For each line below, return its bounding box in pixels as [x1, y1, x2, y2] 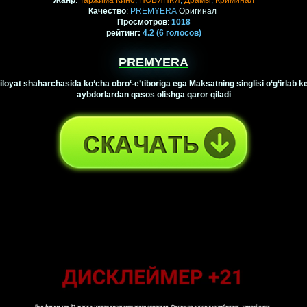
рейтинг [106, 28, 138, 38]
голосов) [163, 28, 201, 38]
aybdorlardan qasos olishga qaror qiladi [76, 90, 231, 100]
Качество [88, 6, 126, 16]
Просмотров [116, 17, 167, 27]
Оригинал [177, 6, 219, 16]
